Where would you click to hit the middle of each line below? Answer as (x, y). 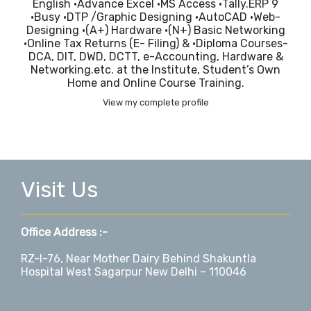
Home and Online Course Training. (155, 83)
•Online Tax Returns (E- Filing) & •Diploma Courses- (155, 44)
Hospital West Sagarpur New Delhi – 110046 (134, 272)
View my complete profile (155, 103)
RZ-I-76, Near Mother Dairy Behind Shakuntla (138, 259)
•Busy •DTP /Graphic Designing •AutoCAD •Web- (155, 17)
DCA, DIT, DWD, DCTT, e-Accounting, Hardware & (155, 57)
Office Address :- (64, 233)
